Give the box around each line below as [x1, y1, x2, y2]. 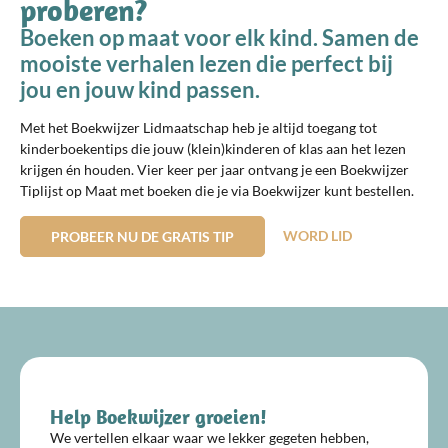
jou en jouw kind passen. [20, 76, 260, 104]
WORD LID [283, 226, 352, 244]
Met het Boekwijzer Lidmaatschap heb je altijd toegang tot [20, 119, 377, 137]
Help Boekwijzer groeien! [50, 403, 267, 429]
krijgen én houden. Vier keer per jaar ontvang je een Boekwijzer [20, 161, 409, 179]
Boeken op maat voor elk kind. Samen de [20, 24, 419, 52]
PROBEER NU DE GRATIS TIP [51, 227, 234, 245]
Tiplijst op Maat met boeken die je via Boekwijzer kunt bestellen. [20, 182, 414, 200]
